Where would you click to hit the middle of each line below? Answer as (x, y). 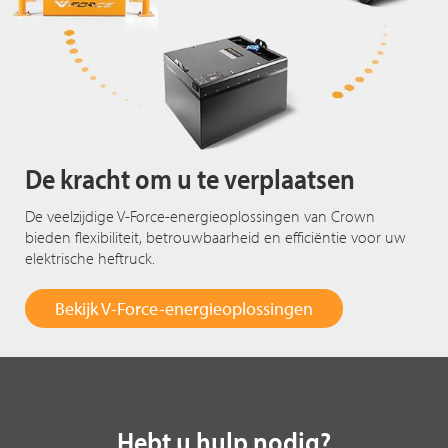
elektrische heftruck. (90, 257)
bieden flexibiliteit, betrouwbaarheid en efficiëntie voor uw (216, 236)
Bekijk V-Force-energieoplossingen (184, 308)
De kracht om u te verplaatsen (190, 178)
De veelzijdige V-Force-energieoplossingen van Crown (200, 215)
